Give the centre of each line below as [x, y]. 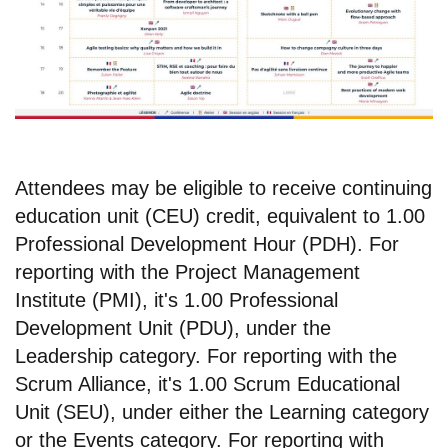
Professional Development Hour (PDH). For [207, 243]
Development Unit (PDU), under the [173, 327]
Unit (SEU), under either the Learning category [222, 411]
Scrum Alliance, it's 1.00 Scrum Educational [207, 383]
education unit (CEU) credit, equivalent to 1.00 [220, 215]
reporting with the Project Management [187, 271]
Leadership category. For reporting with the [206, 355]
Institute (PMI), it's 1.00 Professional [176, 299]
